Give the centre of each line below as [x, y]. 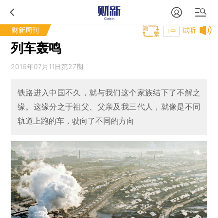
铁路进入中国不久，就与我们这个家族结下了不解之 [109, 93]
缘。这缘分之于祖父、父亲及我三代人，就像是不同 [109, 107]
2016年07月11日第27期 [47, 66]
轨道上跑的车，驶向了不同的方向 [76, 121]
